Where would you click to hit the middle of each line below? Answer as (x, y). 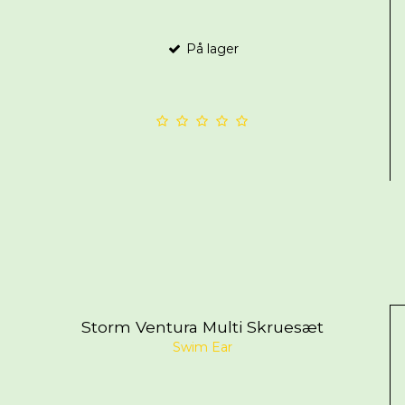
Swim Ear (202, 348)
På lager (210, 48)
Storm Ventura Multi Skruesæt (202, 326)
